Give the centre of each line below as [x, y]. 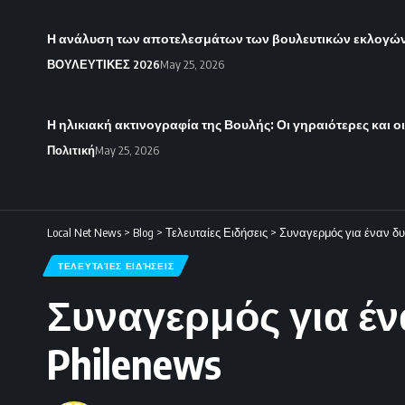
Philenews [134, 364]
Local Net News [84, 233]
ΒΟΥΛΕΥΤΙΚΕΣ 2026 [104, 65]
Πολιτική [71, 151]
